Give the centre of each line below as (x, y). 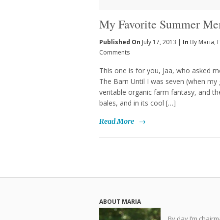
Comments (114, 52)
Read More (117, 122)
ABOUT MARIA (120, 202)
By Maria (202, 42)
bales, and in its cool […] (137, 103)
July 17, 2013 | (162, 42)
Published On (121, 42)
